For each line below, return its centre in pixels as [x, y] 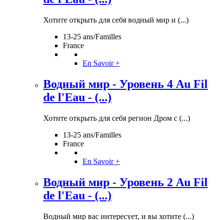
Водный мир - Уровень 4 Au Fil [125, 84]
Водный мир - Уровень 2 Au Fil [125, 182]
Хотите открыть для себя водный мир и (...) [116, 20]
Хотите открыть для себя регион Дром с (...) [117, 118]
